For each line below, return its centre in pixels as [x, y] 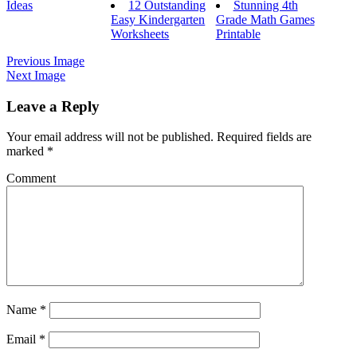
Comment [31, 178]
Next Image [36, 75]
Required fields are [263, 137]
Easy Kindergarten [158, 19]
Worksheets [140, 33]
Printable [238, 33]
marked [27, 151]
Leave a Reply [53, 106]
